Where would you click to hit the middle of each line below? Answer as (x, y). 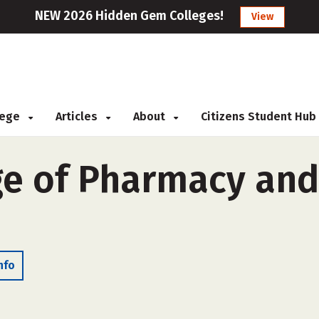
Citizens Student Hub (258, 116)
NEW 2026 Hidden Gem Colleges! (129, 16)
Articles (78, 116)
